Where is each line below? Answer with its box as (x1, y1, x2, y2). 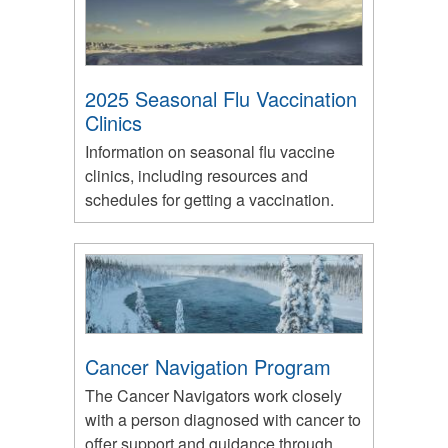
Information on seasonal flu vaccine (85, 140, 335, 164)
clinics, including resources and (85, 164, 308, 188)
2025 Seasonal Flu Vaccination (85, 84, 357, 114)
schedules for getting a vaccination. (85, 188, 334, 212)
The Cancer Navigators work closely (85, 384, 342, 408)
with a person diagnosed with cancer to (85, 408, 361, 432)
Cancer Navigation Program (85, 352, 331, 382)
